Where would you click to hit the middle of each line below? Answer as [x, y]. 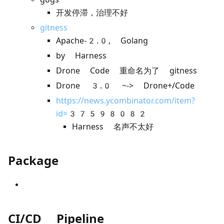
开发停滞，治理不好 [92, 13]
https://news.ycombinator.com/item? [125, 101]
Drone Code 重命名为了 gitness [126, 71]
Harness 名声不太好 [113, 127]
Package [33, 161]
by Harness [81, 56]
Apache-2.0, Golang [102, 41]
